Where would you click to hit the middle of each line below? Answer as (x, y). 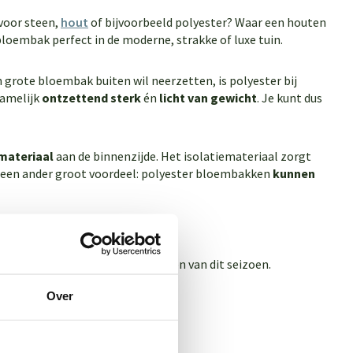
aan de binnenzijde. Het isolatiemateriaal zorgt (182, 156)
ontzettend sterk (91, 98)
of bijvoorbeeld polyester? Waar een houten (207, 22)
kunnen (294, 173)
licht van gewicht (208, 98)
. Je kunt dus (290, 98)
